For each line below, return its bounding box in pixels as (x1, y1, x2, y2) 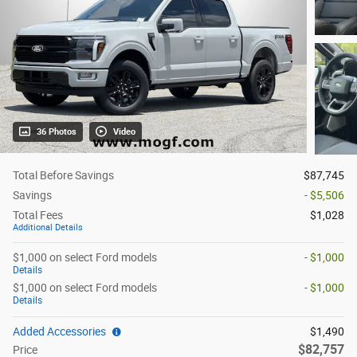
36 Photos (37, 127, 76, 138)
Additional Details (13, 222, 83, 233)
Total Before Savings (13, 169, 114, 182)
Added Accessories (13, 325, 111, 339)
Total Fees (13, 209, 63, 222)
